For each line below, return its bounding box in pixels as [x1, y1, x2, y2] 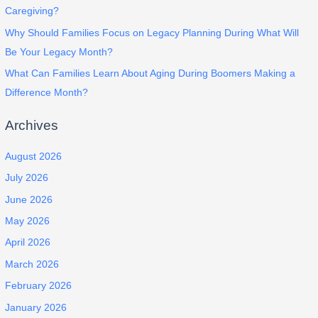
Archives [5, 117, 59, 133]
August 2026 [5, 150, 62, 162]
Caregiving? [5, 6, 60, 17]
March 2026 [5, 258, 60, 270]
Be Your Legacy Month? [5, 46, 114, 57]
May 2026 [5, 215, 50, 226]
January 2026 [5, 302, 67, 313]
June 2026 [5, 194, 53, 205]
